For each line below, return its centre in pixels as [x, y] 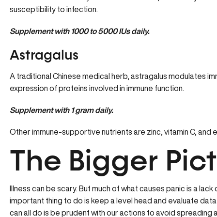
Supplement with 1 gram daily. [62, 110]
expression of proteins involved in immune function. [97, 88]
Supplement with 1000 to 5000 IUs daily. [80, 31]
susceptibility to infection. [54, 9]
